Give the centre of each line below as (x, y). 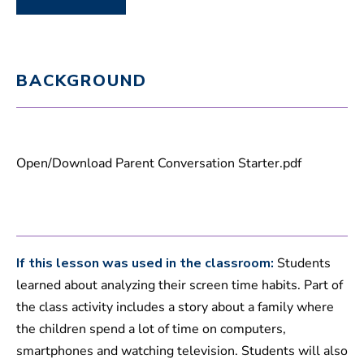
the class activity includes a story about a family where (175, 308)
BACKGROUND (82, 81)
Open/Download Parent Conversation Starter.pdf (159, 164)
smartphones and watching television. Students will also (182, 351)
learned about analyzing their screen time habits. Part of (180, 286)
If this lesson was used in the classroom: (145, 264)
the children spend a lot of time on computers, (151, 329)
